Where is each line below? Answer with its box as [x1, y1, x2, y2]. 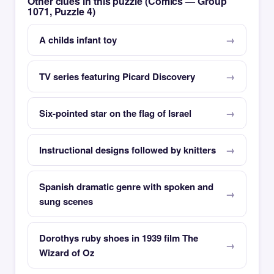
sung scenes [39, 194, 93, 208]
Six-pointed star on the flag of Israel [39, 106, 191, 120]
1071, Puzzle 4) [28, 4, 95, 18]
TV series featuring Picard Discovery [39, 70, 195, 83]
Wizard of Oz [39, 246, 95, 259]
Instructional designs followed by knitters [39, 143, 216, 157]
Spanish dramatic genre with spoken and [39, 180, 213, 193]
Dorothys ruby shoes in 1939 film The [39, 231, 198, 245]
